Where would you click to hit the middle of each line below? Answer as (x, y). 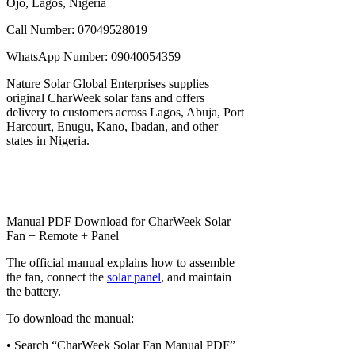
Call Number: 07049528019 (77, 29)
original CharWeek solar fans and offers (105, 97)
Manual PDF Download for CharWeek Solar (118, 221)
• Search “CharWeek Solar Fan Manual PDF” (121, 345)
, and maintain (196, 277)
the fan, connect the (57, 277)
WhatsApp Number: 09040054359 (94, 56)
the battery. (34, 291)
